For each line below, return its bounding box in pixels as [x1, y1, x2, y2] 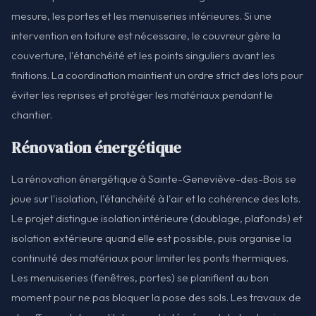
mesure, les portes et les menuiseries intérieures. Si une [11, 8, 272, 23]
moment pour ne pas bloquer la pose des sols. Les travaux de [11, 290, 301, 304]
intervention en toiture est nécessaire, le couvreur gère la [11, 28, 281, 42]
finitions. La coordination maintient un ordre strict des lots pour [11, 68, 303, 82]
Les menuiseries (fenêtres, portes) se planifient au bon [11, 270, 269, 284]
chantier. [11, 107, 52, 121]
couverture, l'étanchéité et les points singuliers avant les [11, 48, 275, 62]
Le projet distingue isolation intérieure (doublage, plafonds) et [11, 211, 303, 225]
